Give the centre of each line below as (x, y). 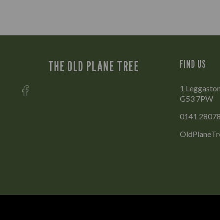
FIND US (193, 64)
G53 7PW (196, 98)
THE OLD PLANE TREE (94, 66)
